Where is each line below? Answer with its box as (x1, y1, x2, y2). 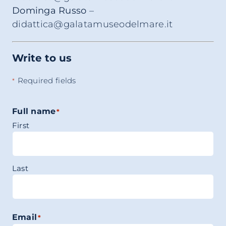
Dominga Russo (12, 5, 87, 16)
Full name (12, 106, 56, 116)
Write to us (12, 52, 72, 64)
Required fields (17, 76, 76, 85)
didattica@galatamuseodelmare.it (12, 19, 173, 30)
